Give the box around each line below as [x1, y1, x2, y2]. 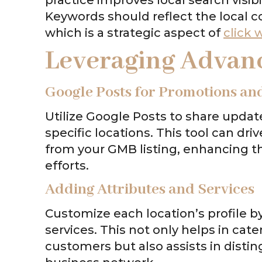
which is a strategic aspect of [45, 25, 223, 40]
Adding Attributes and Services [45, 179, 254, 199]
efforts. [45, 158, 89, 173]
